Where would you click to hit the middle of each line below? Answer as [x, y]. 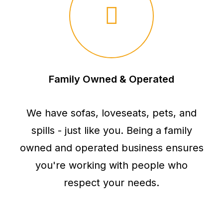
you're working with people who [111, 165]
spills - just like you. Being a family [111, 130]
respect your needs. [111, 183]
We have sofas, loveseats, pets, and [111, 113]
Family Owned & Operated [111, 79]
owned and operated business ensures [111, 148]
